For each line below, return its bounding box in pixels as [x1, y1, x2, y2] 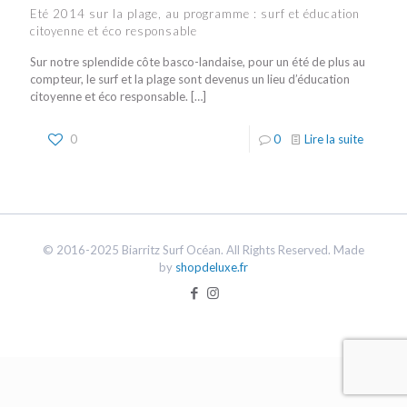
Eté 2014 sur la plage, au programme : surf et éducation [30, 6, 360, 21]
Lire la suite [304, 132, 363, 146]
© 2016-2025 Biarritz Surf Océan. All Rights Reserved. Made [43, 243, 364, 257]
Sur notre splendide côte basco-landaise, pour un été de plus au [30, 55, 365, 69]
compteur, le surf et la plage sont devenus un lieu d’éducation [30, 72, 350, 86]
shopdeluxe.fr [175, 260, 248, 274]
